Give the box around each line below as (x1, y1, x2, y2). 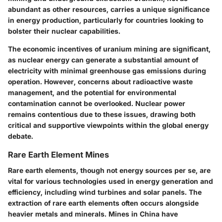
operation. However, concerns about (8, 77, 133, 86)
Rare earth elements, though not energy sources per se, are (8, 166, 211, 174)
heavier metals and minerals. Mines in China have (8, 209, 178, 218)
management (8, 88, 53, 97)
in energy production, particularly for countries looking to (8, 15, 203, 24)
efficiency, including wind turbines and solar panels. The (8, 187, 202, 196)
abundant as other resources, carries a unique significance (8, 4, 210, 13)
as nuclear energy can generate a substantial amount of (8, 55, 198, 64)
